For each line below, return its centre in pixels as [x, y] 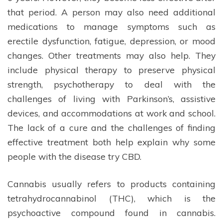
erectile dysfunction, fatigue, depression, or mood [111, 41]
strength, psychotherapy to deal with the [111, 84]
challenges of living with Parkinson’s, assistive [111, 99]
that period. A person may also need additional [111, 12]
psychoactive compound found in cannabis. [111, 213]
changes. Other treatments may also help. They [111, 56]
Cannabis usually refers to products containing [111, 184]
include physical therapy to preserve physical [111, 70]
